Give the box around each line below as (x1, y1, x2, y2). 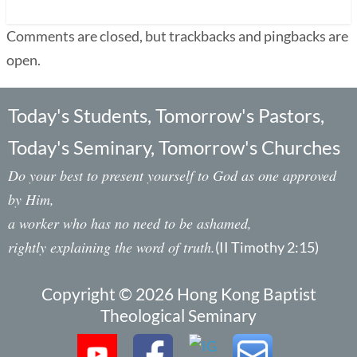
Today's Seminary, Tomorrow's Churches (8, 135, 340, 159)
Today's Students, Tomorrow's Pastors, (8, 103, 324, 127)
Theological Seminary (100, 304, 257, 325)
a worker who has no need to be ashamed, (8, 213, 252, 233)
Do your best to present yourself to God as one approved (8, 165, 336, 185)
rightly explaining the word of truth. (8, 237, 215, 257)
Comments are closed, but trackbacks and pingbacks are (6, 26, 348, 45)
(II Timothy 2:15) (215, 237, 319, 256)
